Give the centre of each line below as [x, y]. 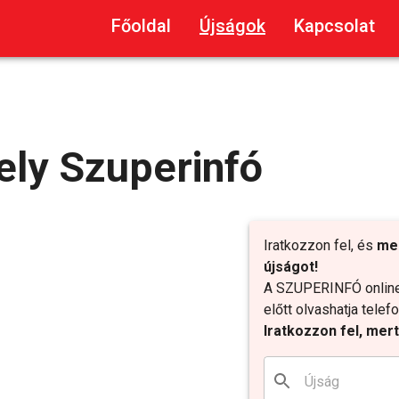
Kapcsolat [334, 26]
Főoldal [141, 26]
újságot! [291, 267]
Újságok [232, 26]
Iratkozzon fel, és [320, 245]
